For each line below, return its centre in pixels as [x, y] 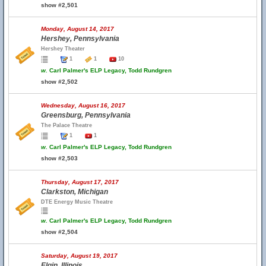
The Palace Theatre [66, 125]
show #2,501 [59, 5]
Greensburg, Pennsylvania [86, 115]
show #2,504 [59, 232]
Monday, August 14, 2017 [77, 29]
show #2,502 [59, 82]
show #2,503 [59, 158]
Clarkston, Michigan [75, 192]
